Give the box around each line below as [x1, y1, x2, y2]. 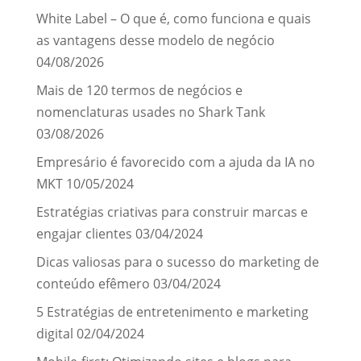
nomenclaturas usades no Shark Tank [35, 102, 265, 121]
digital [35, 324, 73, 342]
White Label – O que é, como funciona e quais [35, 9, 311, 27]
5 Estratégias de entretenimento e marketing [35, 302, 309, 321]
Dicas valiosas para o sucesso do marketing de [35, 252, 319, 271]
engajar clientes [35, 224, 132, 243]
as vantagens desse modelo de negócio [35, 31, 275, 49]
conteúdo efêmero [35, 274, 150, 293]
